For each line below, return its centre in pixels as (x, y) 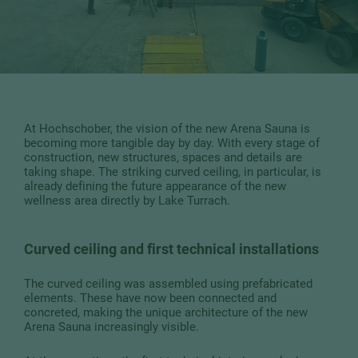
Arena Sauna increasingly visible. (111, 326)
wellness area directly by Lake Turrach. (127, 200)
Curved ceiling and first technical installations (171, 249)
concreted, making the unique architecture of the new (166, 312)
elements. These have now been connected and (150, 298)
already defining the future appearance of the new (155, 186)
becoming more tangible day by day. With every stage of (172, 143)
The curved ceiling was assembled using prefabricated (168, 283)
